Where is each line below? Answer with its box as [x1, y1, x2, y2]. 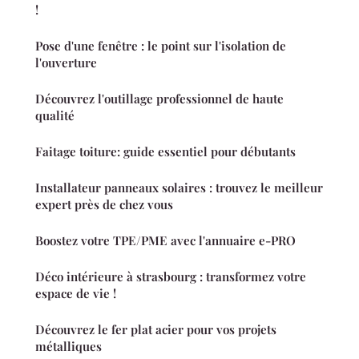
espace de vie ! [35, 284, 116, 301]
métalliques [35, 337, 102, 354]
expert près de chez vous [35, 196, 173, 212]
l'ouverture [35, 54, 97, 71]
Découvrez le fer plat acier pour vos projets [35, 321, 276, 337]
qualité [35, 107, 75, 123]
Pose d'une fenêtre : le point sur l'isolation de [35, 37, 286, 54]
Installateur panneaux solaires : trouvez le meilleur [35, 179, 323, 196]
